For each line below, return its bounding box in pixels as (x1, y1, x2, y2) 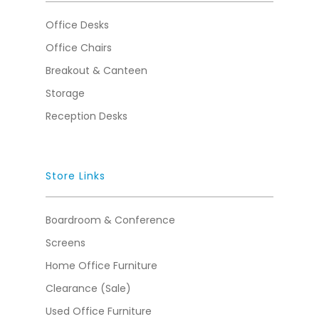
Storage (46, 86, 85, 100)
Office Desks (46, 18, 109, 32)
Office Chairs (46, 41, 112, 55)
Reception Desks (46, 109, 127, 123)
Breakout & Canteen (46, 63, 147, 78)
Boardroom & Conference (46, 213, 175, 227)
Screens (46, 236, 85, 250)
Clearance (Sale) (46, 281, 131, 296)
